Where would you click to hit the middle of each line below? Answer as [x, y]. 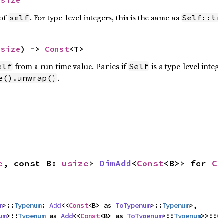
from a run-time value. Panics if [70, 66]
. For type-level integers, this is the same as [105, 18]
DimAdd [115, 163]
